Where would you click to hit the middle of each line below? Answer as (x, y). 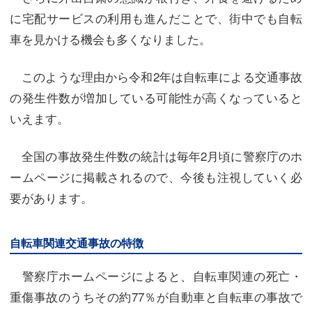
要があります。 (51, 197)
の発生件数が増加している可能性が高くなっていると (156, 97)
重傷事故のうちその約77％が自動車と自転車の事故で (156, 296)
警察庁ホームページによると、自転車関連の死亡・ (156, 275)
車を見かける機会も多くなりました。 (110, 39)
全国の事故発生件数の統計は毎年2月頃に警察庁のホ (156, 156)
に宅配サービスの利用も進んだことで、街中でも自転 (156, 18)
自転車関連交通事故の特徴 (77, 243)
